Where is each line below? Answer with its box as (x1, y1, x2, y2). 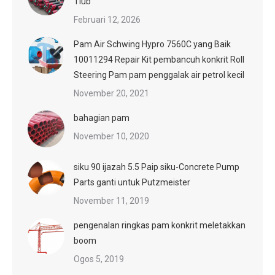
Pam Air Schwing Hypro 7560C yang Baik (74, 39, 231, 50)
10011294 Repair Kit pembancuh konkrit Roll (74, 55, 244, 65)
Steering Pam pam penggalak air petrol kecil (74, 70, 244, 80)
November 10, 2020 (74, 131, 149, 142)
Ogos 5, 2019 (74, 254, 124, 265)
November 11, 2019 (74, 196, 149, 206)
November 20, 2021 (74, 88, 149, 99)
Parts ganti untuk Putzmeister (74, 177, 190, 188)
